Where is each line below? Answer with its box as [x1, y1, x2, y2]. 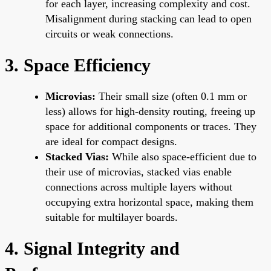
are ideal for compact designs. [45, 135, 177, 148]
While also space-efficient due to [109, 150, 256, 163]
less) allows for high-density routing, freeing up [45, 105, 255, 117]
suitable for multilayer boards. [45, 211, 178, 223]
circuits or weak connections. [45, 27, 174, 40]
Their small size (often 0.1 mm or [96, 90, 247, 102]
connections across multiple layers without [45, 180, 232, 193]
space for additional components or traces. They [45, 120, 256, 132]
